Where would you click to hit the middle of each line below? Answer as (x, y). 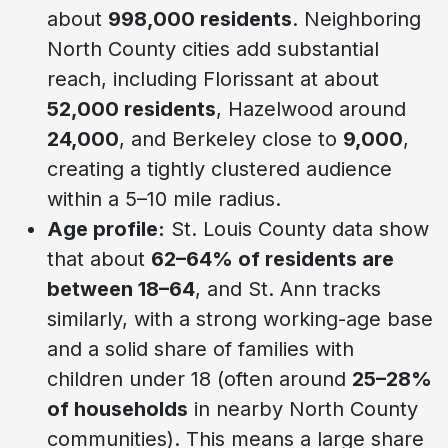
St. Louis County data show (297, 228)
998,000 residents (200, 18)
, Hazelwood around (311, 108)
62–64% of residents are (272, 258)
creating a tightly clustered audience (219, 168)
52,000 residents (131, 108)
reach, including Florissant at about (213, 78)
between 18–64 (121, 288)
